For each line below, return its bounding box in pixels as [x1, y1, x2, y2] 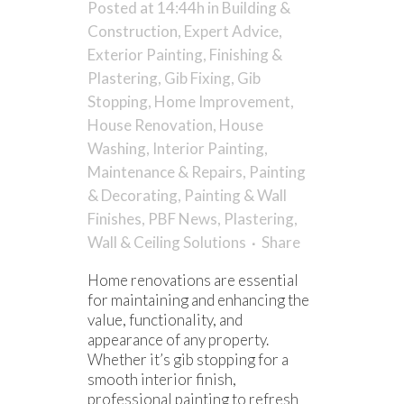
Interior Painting [152, 138, 264, 158]
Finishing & [209, 44, 282, 64]
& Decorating [87, 185, 178, 205]
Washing [87, 138, 146, 158]
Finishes [87, 208, 142, 228]
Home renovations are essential [87, 270, 298, 289]
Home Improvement [154, 91, 290, 111]
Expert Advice [184, 21, 279, 41]
